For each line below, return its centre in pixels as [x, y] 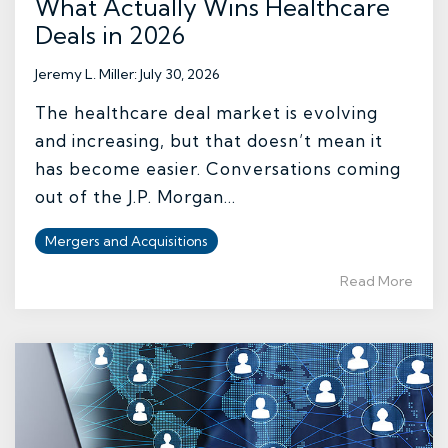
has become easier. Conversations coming [218, 169]
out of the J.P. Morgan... [135, 197]
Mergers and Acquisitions [126, 241]
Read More [376, 281]
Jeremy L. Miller [84, 74]
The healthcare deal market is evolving [206, 113]
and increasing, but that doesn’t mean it [209, 141]
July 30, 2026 [180, 74]
